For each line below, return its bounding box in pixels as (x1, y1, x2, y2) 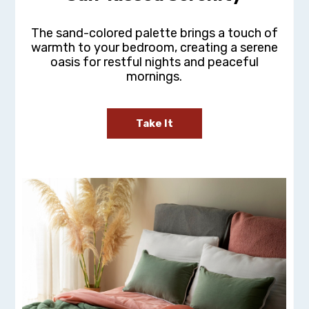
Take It (135, 117, 173, 130)
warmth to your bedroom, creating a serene (30, 40, 278, 56)
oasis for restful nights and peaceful (50, 54, 259, 70)
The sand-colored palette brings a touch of (30, 26, 278, 41)
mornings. (126, 69, 183, 85)
